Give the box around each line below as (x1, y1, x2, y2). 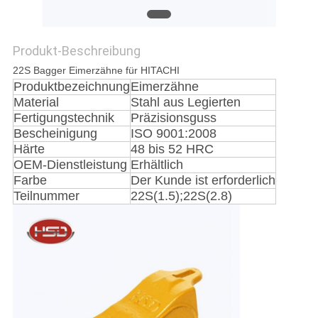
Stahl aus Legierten (130, 95, 241, 110)
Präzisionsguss (130, 111, 216, 126)
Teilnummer (13, 189, 79, 204)
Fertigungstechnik (13, 111, 114, 126)
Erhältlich (130, 158, 183, 172)
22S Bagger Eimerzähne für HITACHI (12, 65, 180, 77)
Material (13, 95, 59, 110)
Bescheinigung (13, 126, 97, 141)
